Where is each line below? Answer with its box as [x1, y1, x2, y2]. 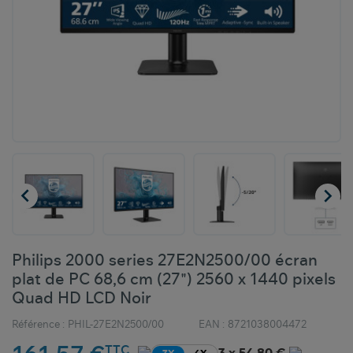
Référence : [12, 320, 65, 331]
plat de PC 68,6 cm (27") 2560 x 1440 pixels [12, 272, 336, 288]
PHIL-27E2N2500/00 [68, 320, 164, 331]
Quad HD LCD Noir [12, 291, 151, 307]
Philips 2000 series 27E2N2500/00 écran [12, 253, 318, 269]
